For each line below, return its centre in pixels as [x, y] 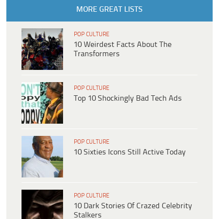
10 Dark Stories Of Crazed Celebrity [133, 206]
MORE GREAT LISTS [109, 9]
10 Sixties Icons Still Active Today [130, 152]
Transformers [97, 54]
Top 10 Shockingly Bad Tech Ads [128, 98]
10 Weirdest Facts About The [123, 44]
